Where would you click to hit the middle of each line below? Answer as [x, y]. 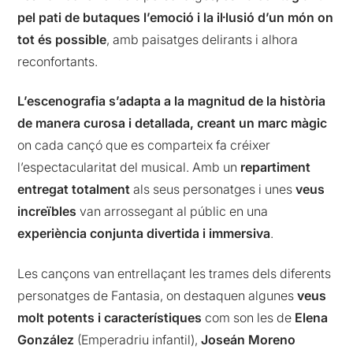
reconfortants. [58, 61]
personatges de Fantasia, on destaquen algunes [158, 295]
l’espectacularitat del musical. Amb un [129, 167]
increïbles [47, 212]
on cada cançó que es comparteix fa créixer [144, 145]
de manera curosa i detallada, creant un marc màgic [173, 123]
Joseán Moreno [249, 339]
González [46, 339]
